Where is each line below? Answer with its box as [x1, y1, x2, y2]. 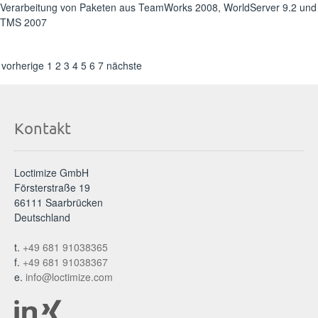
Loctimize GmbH [14, 165, 89, 180]
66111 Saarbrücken [14, 195, 103, 209]
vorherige [1, 58, 44, 72]
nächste [106, 58, 142, 72]
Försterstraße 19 [14, 180, 90, 194]
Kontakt [14, 119, 71, 137]
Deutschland [14, 210, 70, 224]
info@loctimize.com [26, 270, 113, 284]
